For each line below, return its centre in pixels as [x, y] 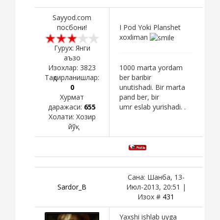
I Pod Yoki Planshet [150, 27]
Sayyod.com [72, 17]
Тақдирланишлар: [72, 77]
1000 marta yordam [151, 68]
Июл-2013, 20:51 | [156, 187]
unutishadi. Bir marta [152, 87]
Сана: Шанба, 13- [156, 177]
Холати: [62, 116]
